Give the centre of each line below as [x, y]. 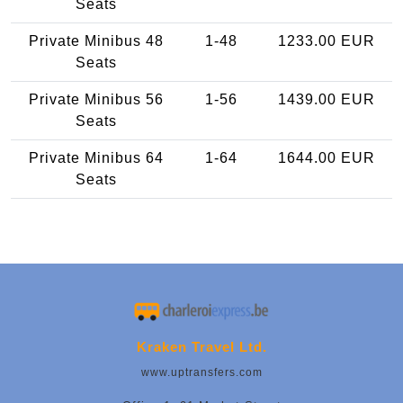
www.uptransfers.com [201, 373]
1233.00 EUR [326, 40]
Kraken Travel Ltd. [201, 347]
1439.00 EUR [326, 99]
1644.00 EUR [326, 157]
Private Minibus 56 [96, 99]
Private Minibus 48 [96, 40]
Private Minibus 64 [96, 157]
